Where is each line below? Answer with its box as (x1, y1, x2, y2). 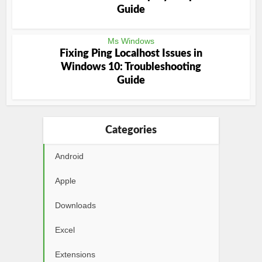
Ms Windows (108, 36, 154, 46)
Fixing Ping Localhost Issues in (60, 49, 202, 59)
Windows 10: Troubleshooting (61, 62, 201, 73)
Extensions (55, 250, 95, 259)
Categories (105, 125, 157, 136)
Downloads (55, 201, 96, 210)
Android (55, 151, 84, 161)
